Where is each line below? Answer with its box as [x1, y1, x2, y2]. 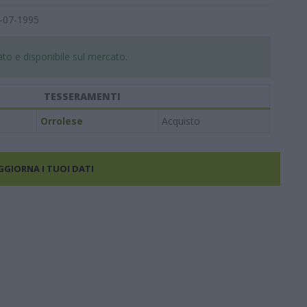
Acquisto [161, 114, 200, 127]
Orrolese [40, 114, 83, 127]
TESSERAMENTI [44, 90, 121, 103]
